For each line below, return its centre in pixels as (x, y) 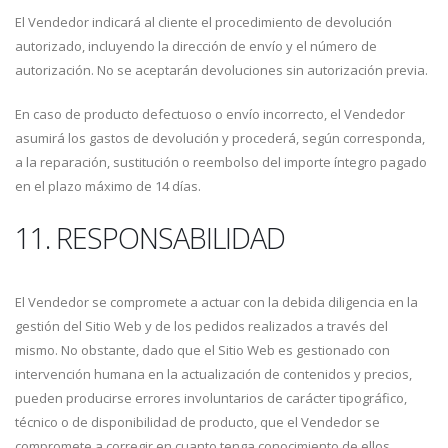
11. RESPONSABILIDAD (150, 237)
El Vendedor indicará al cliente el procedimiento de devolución (203, 22)
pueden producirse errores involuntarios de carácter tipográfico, (211, 398)
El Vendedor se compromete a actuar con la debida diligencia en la (216, 302)
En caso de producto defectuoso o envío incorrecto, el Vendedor (210, 114)
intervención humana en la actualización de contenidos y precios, (213, 374)
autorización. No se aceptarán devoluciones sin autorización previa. (221, 70)
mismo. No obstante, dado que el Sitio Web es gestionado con (202, 350)
